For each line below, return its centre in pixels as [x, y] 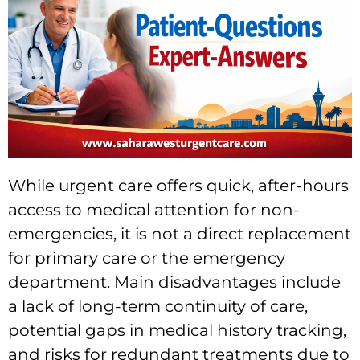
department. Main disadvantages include [174, 282]
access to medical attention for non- [154, 210]
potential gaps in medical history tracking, [177, 331]
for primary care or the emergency [147, 258]
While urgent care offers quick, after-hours [178, 186]
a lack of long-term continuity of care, [158, 307]
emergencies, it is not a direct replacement [180, 234]
